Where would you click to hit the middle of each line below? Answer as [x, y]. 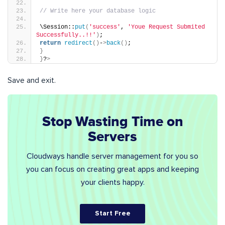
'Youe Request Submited [166, 27]
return [50, 43]
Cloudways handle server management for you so [113, 156]
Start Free [113, 213]
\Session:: [57, 27]
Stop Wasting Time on [113, 122]
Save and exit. [32, 80]
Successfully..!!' [66, 35]
